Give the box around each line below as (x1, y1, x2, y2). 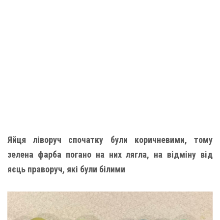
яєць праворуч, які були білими (7, 164, 125, 174)
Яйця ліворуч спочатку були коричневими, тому (7, 134, 213, 145)
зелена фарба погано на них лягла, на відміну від (7, 149, 213, 160)
